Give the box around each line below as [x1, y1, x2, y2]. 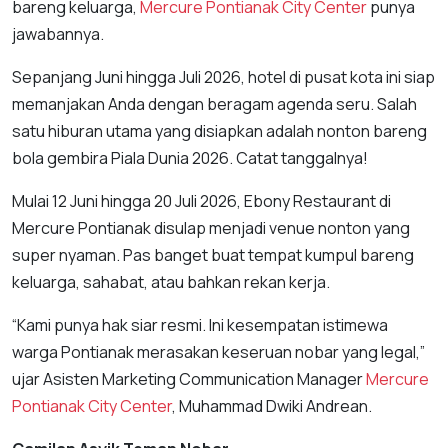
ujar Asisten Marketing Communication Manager [12, 367, 366, 390]
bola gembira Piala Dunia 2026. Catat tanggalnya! [12, 146, 368, 169]
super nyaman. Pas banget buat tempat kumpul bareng [12, 243, 414, 266]
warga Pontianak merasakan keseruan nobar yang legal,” [12, 340, 425, 363]
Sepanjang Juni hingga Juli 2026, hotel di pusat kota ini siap [12, 65, 435, 88]
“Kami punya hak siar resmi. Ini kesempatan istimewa [12, 313, 388, 336]
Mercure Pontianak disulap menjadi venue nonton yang [12, 216, 410, 239]
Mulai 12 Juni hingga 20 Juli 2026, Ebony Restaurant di [12, 189, 391, 212]
